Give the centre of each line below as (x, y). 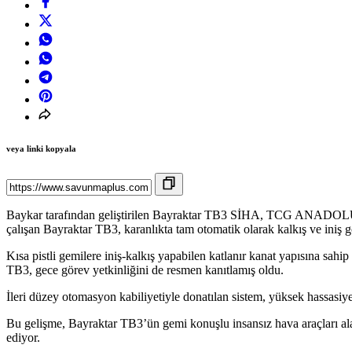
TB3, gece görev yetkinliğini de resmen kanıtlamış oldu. (145, 270)
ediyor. (23, 338)
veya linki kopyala (41, 149)
